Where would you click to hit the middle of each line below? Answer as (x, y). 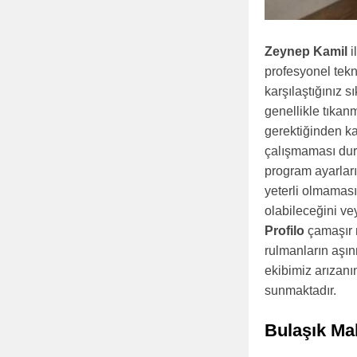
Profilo (284, 231)
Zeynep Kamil (306, 52)
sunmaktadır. (300, 291)
